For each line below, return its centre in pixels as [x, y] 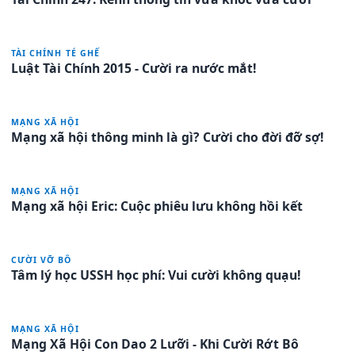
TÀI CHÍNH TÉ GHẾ [55, 53]
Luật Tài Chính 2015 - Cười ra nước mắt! [134, 68]
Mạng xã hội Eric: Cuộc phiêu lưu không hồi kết [157, 206]
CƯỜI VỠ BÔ [42, 260]
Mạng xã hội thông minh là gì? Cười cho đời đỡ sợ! [168, 137]
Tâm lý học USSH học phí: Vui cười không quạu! [156, 275]
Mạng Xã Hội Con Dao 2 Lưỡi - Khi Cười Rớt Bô [155, 344]
